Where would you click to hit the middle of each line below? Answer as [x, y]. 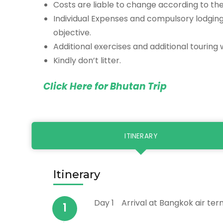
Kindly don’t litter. [87, 60]
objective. [72, 32]
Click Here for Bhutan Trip [105, 86]
